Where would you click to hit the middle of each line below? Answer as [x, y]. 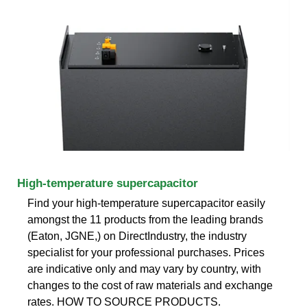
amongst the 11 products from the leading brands [145, 219]
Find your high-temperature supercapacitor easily [146, 203]
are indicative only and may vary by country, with [144, 269]
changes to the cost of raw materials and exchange [150, 285]
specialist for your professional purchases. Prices [146, 252]
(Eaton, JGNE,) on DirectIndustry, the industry [137, 236]
